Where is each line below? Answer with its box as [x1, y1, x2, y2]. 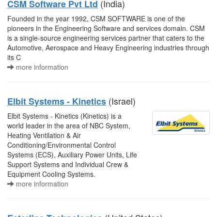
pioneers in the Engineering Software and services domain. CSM [7, 23, 205, 33]
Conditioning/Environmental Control [7, 140, 116, 150]
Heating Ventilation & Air [7, 130, 81, 140]
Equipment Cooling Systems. [7, 169, 95, 179]
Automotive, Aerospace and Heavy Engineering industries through [7, 43, 209, 52]
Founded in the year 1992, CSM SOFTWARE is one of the [7, 14, 185, 23]
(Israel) [106, 94, 136, 107]
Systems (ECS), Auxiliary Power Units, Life [7, 150, 137, 159]
